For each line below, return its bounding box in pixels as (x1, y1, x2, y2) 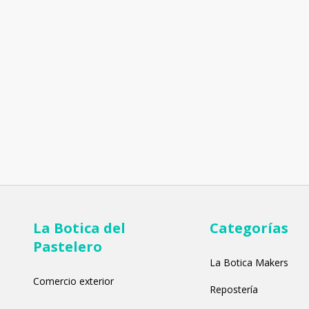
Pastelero (33, 237, 102, 257)
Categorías (209, 219, 288, 238)
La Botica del (33, 219, 126, 238)
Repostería (209, 283, 258, 297)
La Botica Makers (209, 256, 288, 270)
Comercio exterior (33, 275, 114, 288)
